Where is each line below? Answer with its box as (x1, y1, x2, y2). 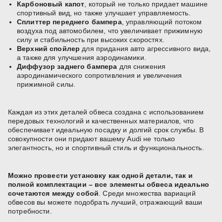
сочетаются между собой (8, 189, 99, 198)
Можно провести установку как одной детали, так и (8, 171, 193, 180)
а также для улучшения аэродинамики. (17, 54, 146, 62)
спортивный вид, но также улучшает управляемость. (17, 9, 191, 17)
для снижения (117, 62, 166, 71)
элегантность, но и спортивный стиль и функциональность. (8, 144, 204, 152)
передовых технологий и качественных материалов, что (8, 117, 194, 125)
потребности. (8, 207, 52, 216)
